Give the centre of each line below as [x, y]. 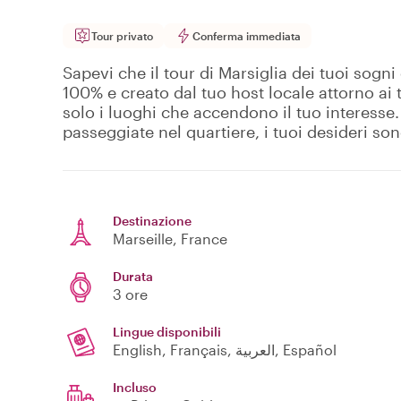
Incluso [135, 388]
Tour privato [122, 36]
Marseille [143, 239]
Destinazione [152, 221]
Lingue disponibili [167, 332]
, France [200, 239]
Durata [133, 277]
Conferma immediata [247, 36]
